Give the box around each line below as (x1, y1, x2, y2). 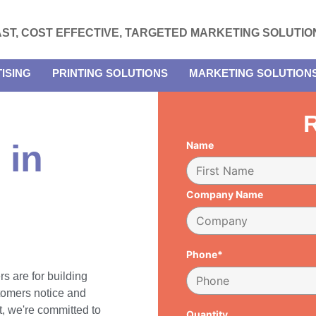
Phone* (186, 248, 223, 260)
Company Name (186, 188, 263, 201)
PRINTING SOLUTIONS (52, 67, 168, 79)
